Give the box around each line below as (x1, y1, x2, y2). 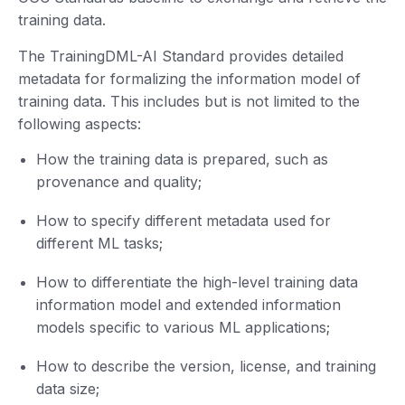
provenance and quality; (36, 172, 202, 191)
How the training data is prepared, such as (36, 149, 328, 168)
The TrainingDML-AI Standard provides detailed (18, 46, 344, 65)
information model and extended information (36, 295, 341, 314)
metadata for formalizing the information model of (18, 69, 361, 88)
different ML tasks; (36, 233, 163, 252)
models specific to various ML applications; (36, 317, 330, 336)
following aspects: (18, 114, 146, 133)
